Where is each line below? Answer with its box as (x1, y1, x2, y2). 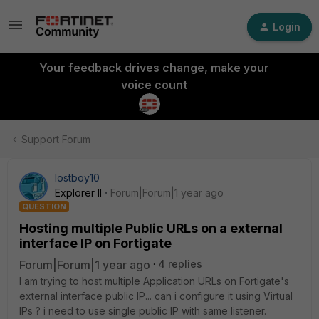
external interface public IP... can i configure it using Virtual (19, 290, 293, 302)
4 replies (158, 258, 202, 270)
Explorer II (55, 187, 102, 199)
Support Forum (21, 133, 90, 145)
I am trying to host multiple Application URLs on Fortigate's (19, 275, 289, 287)
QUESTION (22, 202, 66, 211)
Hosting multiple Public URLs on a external (19, 221, 283, 236)
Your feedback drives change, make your (38, 61, 269, 75)
